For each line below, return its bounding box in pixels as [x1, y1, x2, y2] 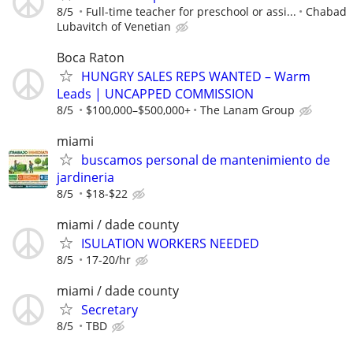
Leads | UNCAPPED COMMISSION [57, 84, 254, 102]
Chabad [306, 3, 347, 19]
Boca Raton [57, 48, 124, 66]
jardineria [57, 169, 114, 186]
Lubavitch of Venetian [57, 18, 171, 34]
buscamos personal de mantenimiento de [81, 151, 330, 169]
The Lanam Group [200, 102, 295, 117]
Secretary [81, 301, 138, 319]
